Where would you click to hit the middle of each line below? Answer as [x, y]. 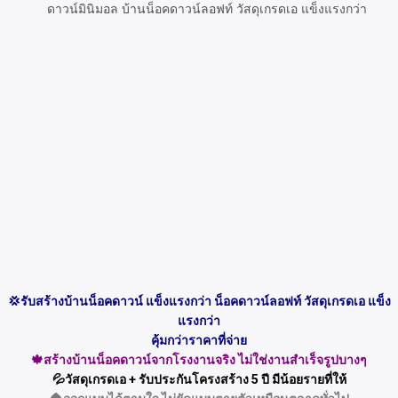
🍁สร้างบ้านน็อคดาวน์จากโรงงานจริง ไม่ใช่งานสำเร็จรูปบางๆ [199, 360]
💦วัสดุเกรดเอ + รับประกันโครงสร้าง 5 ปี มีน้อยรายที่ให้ [199, 379]
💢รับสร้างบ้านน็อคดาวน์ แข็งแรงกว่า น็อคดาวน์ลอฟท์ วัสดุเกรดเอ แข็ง [199, 301]
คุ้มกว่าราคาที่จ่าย [199, 340]
